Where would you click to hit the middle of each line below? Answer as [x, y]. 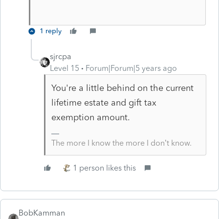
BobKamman [42, 213]
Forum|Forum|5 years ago [131, 68]
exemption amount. [90, 117]
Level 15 [65, 68]
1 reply [51, 31]
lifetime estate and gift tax [104, 102]
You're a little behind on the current [122, 88]
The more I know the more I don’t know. [121, 143]
